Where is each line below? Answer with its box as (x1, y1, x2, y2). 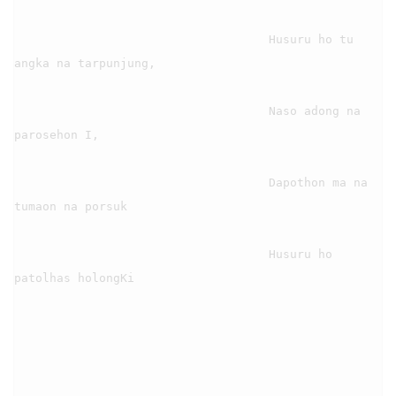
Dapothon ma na (14, 175, 269, 189)
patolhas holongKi (14, 270, 134, 285)
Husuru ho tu (14, 32, 269, 46)
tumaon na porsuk (14, 199, 127, 213)
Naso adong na (14, 103, 269, 118)
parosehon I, (14, 127, 99, 141)
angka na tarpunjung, (14, 56, 156, 70)
